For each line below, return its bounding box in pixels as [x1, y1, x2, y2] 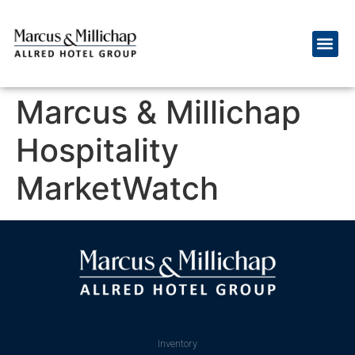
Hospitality [16, 131, 179, 170]
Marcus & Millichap [16, 93, 301, 132]
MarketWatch [16, 169, 219, 208]
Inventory [158, 338, 197, 350]
